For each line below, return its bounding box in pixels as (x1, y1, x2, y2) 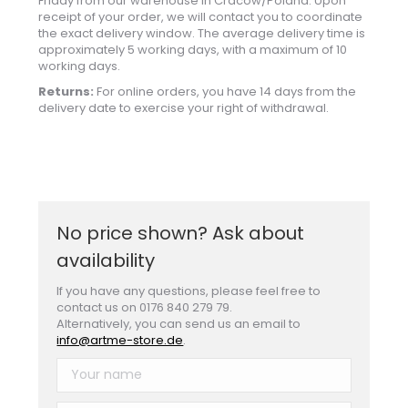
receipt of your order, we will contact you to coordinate (38, 7, 363, 25)
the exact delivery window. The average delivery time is (38, 24, 366, 42)
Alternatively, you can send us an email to (56, 314, 301, 332)
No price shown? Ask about (56, 219, 305, 246)
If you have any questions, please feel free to (56, 281, 321, 300)
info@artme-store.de (56, 331, 184, 349)
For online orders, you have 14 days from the (94, 82, 357, 100)
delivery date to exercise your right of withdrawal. (38, 98, 330, 117)
